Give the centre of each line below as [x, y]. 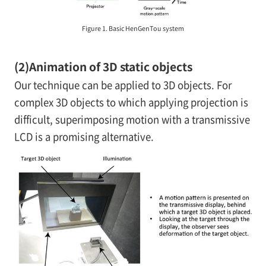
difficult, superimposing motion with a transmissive [132, 120]
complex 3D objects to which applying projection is [131, 102]
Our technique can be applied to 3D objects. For [123, 85]
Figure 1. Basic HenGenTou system [133, 28]
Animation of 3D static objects [110, 67]
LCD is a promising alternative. [84, 137]
